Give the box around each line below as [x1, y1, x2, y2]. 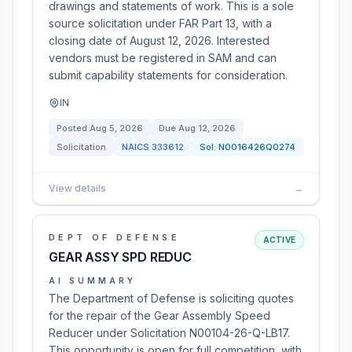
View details [49, 182, 106, 194]
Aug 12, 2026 [178, 123, 236, 134]
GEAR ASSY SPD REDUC [49, 249, 192, 265]
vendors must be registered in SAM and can [49, 51, 277, 64]
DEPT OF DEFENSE [49, 232, 180, 243]
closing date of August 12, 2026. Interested [49, 34, 269, 47]
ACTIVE [262, 235, 295, 244]
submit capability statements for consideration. [49, 68, 288, 82]
